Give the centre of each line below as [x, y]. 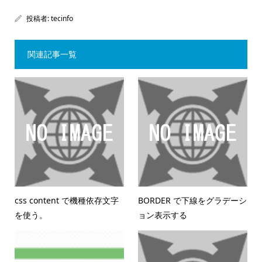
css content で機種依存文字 [66, 200]
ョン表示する [163, 215]
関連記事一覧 [52, 54]
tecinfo [62, 18]
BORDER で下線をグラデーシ [193, 200]
